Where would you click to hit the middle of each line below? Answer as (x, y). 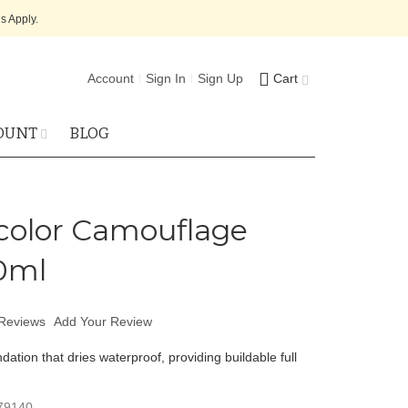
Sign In (166, 78)
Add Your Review (102, 321)
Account (111, 78)
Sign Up (220, 78)
